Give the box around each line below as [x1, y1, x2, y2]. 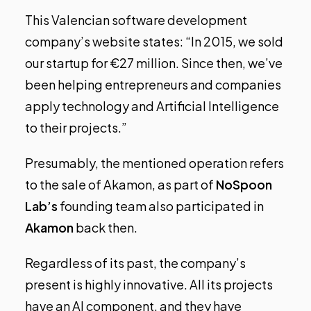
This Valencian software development [25, 12, 247, 28]
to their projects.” [25, 119, 127, 136]
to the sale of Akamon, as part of [25, 176, 216, 193]
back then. [74, 219, 137, 236]
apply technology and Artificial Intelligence [25, 98, 279, 115]
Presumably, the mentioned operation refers [25, 155, 284, 171]
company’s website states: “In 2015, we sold [25, 33, 283, 50]
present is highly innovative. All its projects [25, 276, 273, 293]
